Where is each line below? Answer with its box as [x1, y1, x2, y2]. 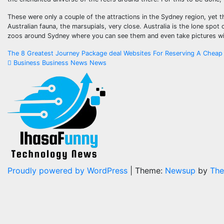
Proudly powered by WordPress [7, 165, 130, 175]
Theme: [135, 165, 165, 175]
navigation [7, 66, 86, 86]
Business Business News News [11, 58, 106, 66]
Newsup [165, 165, 195, 175]
